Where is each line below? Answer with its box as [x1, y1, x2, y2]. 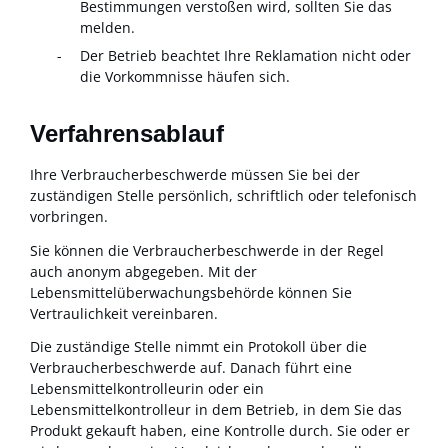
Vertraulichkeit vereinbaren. [30, 303, 218, 323]
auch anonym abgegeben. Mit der [30, 261, 257, 281]
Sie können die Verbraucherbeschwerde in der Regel [30, 240, 384, 260]
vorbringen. [30, 207, 108, 227]
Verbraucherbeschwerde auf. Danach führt [30, 358, 323, 378]
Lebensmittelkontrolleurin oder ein [30, 379, 264, 399]
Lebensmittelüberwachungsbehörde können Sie [30, 282, 352, 302]
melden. [80, 17, 135, 37]
